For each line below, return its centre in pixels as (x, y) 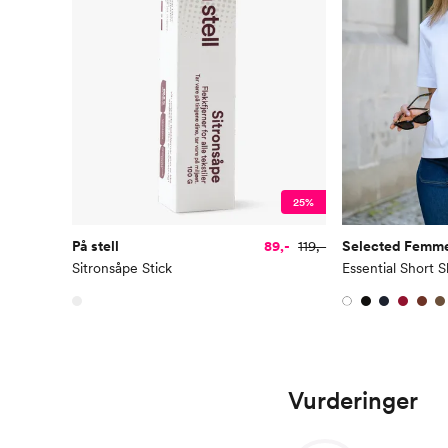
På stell (95, 246)
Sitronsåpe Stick (122, 268)
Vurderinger (353, 400)
